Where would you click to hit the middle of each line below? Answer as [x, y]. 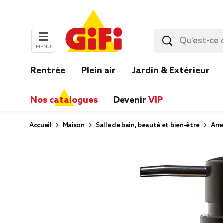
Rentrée [48, 71]
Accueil [41, 126]
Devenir [131, 100]
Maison [73, 126]
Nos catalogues [64, 100]
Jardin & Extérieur [171, 71]
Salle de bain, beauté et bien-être [147, 126]
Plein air [99, 71]
